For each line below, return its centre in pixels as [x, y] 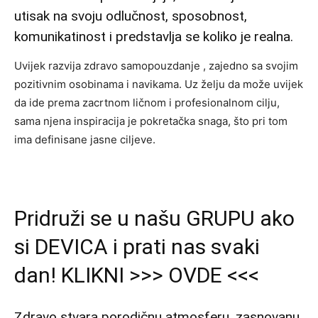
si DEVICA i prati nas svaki [137, 247]
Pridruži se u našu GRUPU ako [154, 218]
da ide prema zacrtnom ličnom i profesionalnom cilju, [147, 103]
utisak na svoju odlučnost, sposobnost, [131, 16]
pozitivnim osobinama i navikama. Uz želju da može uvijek [159, 84]
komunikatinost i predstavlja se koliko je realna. [154, 37]
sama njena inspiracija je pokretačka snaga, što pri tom [151, 121]
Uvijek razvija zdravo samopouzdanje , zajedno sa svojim [156, 66]
